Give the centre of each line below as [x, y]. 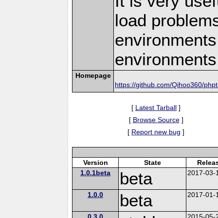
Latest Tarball [156, 107]
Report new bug [156, 132]
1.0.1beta [96, 173]
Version [95, 162]
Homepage [93, 75]
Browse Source [156, 119]
